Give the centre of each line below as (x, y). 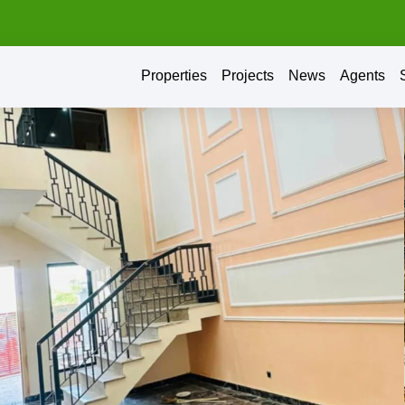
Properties (174, 75)
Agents (362, 75)
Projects (247, 75)
